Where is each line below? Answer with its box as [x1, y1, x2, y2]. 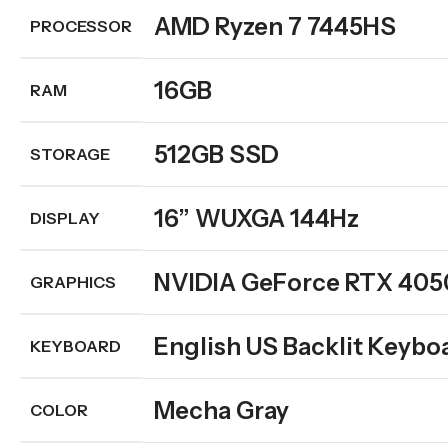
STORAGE [30, 144, 110, 165]
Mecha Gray [154, 396, 289, 426]
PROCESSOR [30, 16, 132, 37]
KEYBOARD [30, 336, 121, 357]
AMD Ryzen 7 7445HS [154, 12, 396, 42]
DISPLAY [30, 208, 100, 229]
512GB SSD [154, 140, 279, 170]
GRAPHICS [30, 272, 116, 293]
